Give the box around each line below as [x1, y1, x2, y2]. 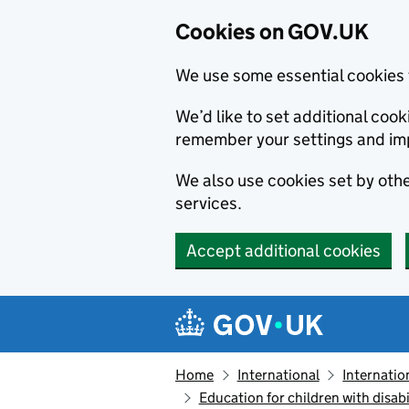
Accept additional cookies [186, 240, 381, 261]
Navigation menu [179, 297, 351, 323]
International [236, 366, 320, 383]
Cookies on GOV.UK [175, 18, 369, 45]
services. [175, 193, 242, 214]
